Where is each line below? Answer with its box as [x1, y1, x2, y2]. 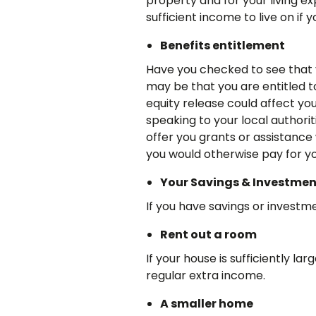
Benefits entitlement [160, 37, 286, 54]
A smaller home [160, 296, 254, 312]
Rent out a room [160, 226, 257, 243]
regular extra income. [146, 267, 266, 284]
